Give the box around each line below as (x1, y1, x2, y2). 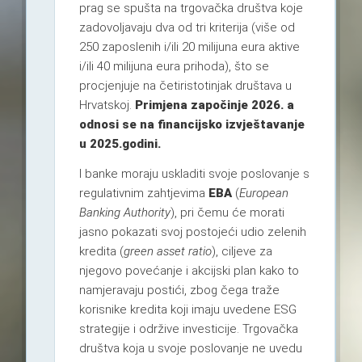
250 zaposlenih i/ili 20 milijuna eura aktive (78, 39, 300, 54)
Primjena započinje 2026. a (134, 97, 294, 112)
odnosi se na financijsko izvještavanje (78, 116, 305, 132)
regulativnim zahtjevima (78, 185, 208, 200)
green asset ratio (123, 243, 212, 259)
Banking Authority (78, 204, 170, 220)
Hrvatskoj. (78, 97, 135, 112)
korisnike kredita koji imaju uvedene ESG (78, 301, 297, 317)
